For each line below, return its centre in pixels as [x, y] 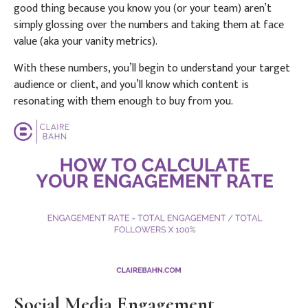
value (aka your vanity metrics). [86, 42]
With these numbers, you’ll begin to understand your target [152, 68]
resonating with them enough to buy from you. [123, 101]
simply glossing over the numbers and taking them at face [149, 25]
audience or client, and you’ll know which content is [131, 85]
